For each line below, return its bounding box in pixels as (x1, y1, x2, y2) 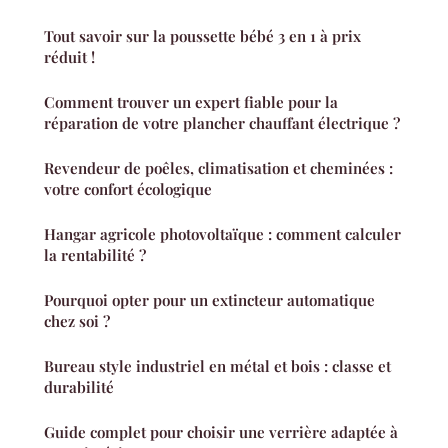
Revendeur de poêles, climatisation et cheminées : (44, 158, 393, 179)
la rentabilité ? (44, 245, 146, 266)
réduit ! (44, 47, 95, 68)
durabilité (44, 377, 114, 398)
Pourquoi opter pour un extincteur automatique (44, 290, 375, 311)
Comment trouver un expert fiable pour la (44, 92, 338, 113)
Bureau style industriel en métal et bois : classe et (44, 356, 391, 377)
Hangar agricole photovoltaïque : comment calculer (44, 224, 401, 245)
